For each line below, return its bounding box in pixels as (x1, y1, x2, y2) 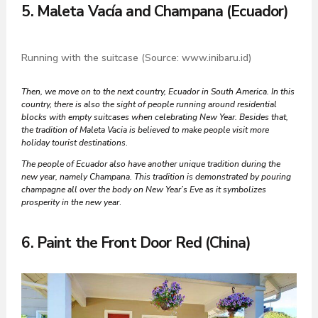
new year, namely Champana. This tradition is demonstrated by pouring (21, 171, 292, 183)
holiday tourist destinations (21, 137, 126, 149)
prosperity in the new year (21, 197, 120, 209)
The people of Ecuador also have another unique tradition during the (21, 158, 281, 170)
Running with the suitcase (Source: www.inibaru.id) (21, 51, 252, 65)
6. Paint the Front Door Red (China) (21, 233, 251, 253)
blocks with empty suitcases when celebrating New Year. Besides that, (21, 111, 289, 124)
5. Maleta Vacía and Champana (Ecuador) (21, 1, 289, 22)
